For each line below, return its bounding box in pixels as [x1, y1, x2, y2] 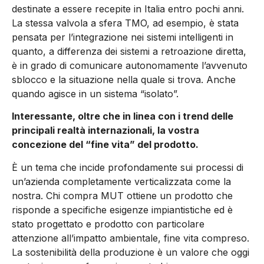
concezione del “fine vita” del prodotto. [12, 138, 199, 151]
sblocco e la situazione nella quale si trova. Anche [12, 74, 236, 86]
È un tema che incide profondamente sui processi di [12, 161, 243, 173]
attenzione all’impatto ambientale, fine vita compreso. [12, 232, 249, 244]
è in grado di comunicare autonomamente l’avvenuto [12, 60, 247, 72]
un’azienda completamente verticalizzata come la [12, 175, 231, 187]
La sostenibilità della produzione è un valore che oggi [12, 246, 249, 258]
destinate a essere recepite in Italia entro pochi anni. [12, 3, 244, 15]
